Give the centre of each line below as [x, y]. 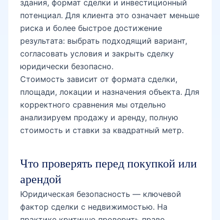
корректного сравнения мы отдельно [93, 105]
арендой [41, 180]
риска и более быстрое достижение [91, 28]
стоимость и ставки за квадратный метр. [102, 130]
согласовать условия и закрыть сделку [97, 54]
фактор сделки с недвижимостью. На [94, 207]
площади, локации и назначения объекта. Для [110, 92]
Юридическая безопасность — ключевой [101, 194]
